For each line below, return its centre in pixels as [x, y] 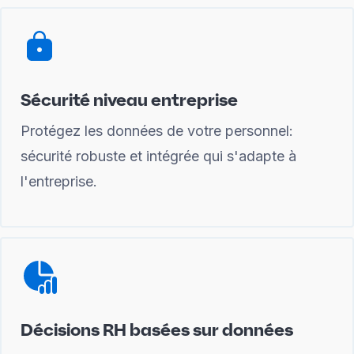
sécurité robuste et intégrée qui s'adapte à [158, 156]
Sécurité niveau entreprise [129, 100]
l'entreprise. [59, 181]
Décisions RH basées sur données [157, 330]
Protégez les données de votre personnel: [157, 131]
